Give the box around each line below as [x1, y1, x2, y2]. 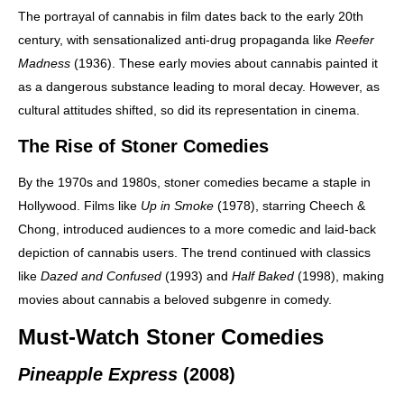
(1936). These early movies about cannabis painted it [70, 55, 378, 70]
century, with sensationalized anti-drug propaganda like [18, 32, 335, 47]
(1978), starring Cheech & [214, 197, 365, 213]
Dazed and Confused [41, 268, 161, 283]
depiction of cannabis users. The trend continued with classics [18, 244, 371, 260]
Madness [18, 55, 70, 70]
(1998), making [294, 268, 384, 283]
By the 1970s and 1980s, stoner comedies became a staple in [18, 174, 371, 189]
